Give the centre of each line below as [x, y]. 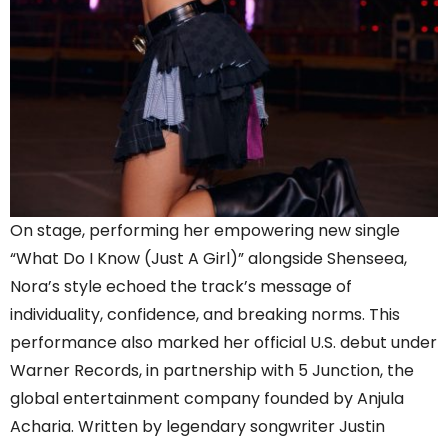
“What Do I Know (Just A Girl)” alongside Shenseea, [208, 258]
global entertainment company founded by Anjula [207, 398]
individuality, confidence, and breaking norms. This [205, 314]
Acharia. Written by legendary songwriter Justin [197, 426]
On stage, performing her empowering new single [205, 230]
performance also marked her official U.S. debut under [223, 342]
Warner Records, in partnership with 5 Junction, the [212, 370]
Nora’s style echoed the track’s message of [181, 286]
